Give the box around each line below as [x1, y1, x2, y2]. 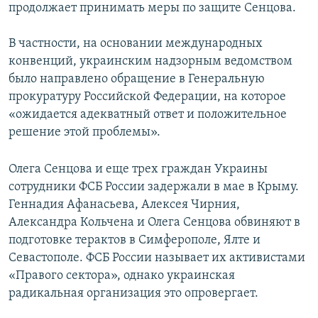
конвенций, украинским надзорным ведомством [9, 55, 292, 69]
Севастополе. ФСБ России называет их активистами [9, 251, 305, 265]
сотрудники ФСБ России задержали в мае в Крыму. [9, 180, 299, 194]
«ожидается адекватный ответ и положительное [9, 108, 287, 122]
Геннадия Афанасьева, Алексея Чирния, [9, 198, 240, 212]
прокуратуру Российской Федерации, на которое [9, 90, 286, 104]
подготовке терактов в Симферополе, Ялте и [9, 234, 261, 248]
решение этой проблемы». [9, 126, 160, 140]
